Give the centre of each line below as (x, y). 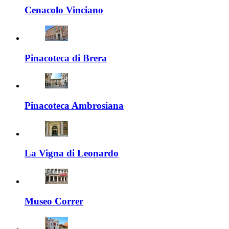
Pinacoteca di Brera (66, 58)
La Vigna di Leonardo (72, 153)
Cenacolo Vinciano (64, 10)
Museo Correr (54, 201)
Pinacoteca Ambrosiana (74, 106)
